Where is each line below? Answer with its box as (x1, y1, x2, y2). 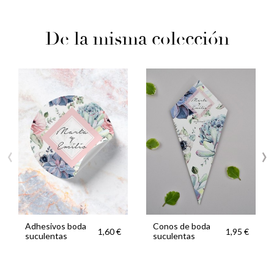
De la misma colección (45, 28, 229, 51)
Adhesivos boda (25, 221, 87, 232)
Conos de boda (153, 221, 211, 232)
